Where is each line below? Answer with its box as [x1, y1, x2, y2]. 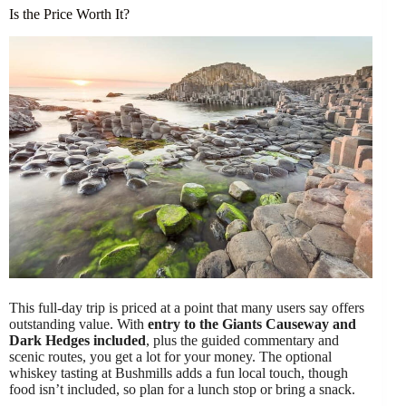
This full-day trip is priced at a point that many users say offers [9, 300, 364, 316]
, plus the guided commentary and [146, 333, 339, 349]
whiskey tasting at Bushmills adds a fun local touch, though [9, 365, 348, 382]
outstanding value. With [9, 316, 148, 333]
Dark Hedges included [9, 333, 146, 349]
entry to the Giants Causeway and [148, 316, 356, 333]
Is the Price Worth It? [9, 6, 130, 22]
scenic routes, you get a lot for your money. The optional [9, 349, 332, 365]
